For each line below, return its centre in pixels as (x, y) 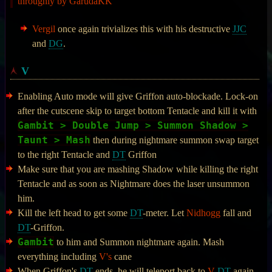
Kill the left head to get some (74, 213)
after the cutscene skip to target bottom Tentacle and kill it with (138, 111)
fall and (236, 213)
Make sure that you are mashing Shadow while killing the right (138, 169)
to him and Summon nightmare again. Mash (139, 242)
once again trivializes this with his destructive (144, 29)
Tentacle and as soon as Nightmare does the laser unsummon (134, 184)
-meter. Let (165, 213)
